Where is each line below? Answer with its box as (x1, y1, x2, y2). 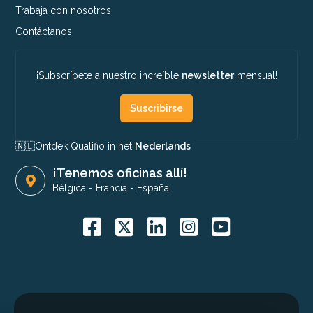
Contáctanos (15, 26, 73, 38)
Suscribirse (130, 103, 183, 115)
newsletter (181, 70, 234, 82)
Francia (96, 182, 128, 194)
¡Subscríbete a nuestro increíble (36, 70, 182, 82)
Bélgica (52, 182, 87, 194)
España (137, 182, 170, 194)
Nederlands (135, 140, 191, 152)
